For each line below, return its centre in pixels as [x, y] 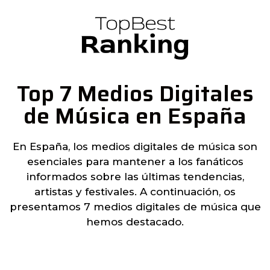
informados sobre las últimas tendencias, [135, 176]
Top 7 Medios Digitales [135, 93]
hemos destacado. [135, 221]
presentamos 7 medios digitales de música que [135, 206]
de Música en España [135, 115]
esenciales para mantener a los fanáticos [135, 161]
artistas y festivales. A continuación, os [135, 191]
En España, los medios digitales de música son [135, 146]
